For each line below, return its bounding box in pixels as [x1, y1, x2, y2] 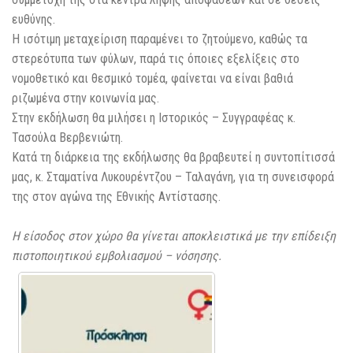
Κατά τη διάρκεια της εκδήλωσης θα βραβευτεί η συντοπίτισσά [12, 150, 335, 165]
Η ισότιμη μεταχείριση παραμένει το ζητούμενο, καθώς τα [12, 32, 307, 47]
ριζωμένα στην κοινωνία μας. [12, 91, 159, 106]
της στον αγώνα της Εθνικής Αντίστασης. [12, 189, 221, 205]
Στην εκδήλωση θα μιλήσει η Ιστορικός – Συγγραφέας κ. [12, 110, 295, 126]
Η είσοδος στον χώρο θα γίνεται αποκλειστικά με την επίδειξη [12, 229, 336, 244]
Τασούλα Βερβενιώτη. [12, 130, 123, 146]
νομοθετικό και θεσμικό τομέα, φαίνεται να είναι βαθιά [12, 71, 293, 87]
